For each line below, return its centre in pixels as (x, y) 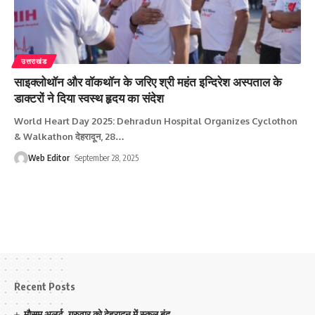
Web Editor (49, 157)
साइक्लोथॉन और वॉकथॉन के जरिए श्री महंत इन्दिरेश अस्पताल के (148, 81)
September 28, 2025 (107, 157)
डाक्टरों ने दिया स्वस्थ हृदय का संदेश (90, 97)
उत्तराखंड (34, 61)
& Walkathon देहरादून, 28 (65, 136)
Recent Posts (45, 287)
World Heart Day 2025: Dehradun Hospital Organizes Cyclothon (156, 121)
